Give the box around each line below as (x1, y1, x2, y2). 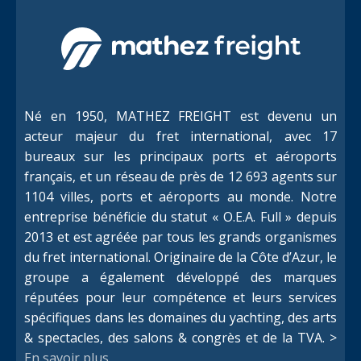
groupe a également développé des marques (24, 268, 337, 286)
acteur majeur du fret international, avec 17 (24, 127, 337, 145)
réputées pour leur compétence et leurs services (24, 288, 337, 306)
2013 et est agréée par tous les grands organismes (24, 227, 337, 246)
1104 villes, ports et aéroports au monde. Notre (24, 187, 337, 205)
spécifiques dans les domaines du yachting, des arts (24, 308, 337, 326)
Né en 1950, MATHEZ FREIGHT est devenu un (24, 106, 337, 125)
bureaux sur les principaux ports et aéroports (24, 147, 337, 165)
